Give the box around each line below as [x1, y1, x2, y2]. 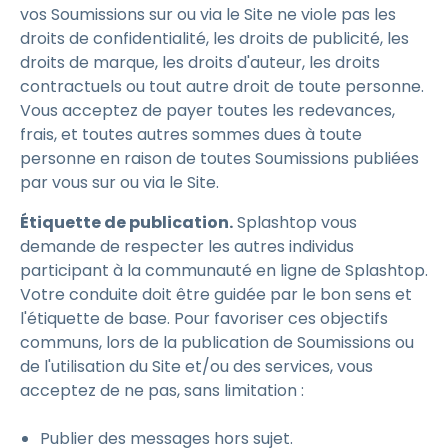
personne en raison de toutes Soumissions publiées [20, 147, 419, 170]
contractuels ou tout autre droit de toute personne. [20, 75, 424, 98]
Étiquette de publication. [20, 211, 233, 234]
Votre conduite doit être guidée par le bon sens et [20, 283, 412, 306]
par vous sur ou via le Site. [20, 171, 223, 194]
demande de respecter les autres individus [20, 235, 354, 258]
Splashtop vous [233, 211, 357, 234]
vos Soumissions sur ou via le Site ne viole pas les [20, 3, 396, 26]
